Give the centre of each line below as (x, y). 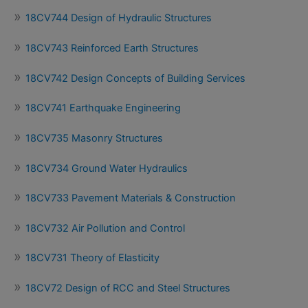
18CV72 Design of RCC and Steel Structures (128, 288)
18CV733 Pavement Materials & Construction (131, 198)
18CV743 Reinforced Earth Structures (112, 48)
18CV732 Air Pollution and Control (105, 228)
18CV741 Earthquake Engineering (103, 108)
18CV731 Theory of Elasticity (92, 258)
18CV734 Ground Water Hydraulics (107, 168)
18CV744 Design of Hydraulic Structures (119, 18)
